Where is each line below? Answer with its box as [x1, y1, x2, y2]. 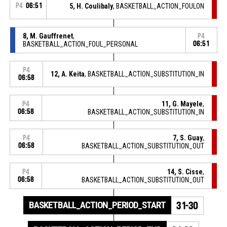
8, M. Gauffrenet [22, 31, 73, 40]
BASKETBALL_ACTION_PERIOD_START [29, 199, 166, 211]
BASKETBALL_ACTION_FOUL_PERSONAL [22, 40, 138, 48]
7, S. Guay [173, 133, 203, 142]
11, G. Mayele [162, 99, 203, 108]
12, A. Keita [51, 69, 85, 78]
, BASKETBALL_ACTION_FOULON [113, 2, 205, 10]
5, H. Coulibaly [69, 2, 113, 10]
